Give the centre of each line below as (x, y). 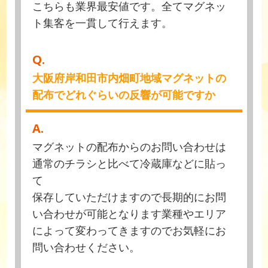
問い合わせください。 (86, 247)
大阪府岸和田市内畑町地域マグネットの (130, 78)
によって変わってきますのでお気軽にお (130, 230)
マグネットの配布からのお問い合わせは (130, 146)
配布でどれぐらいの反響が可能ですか (124, 95)
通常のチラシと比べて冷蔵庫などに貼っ (130, 163)
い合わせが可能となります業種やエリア (130, 213)
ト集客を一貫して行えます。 (103, 22)
